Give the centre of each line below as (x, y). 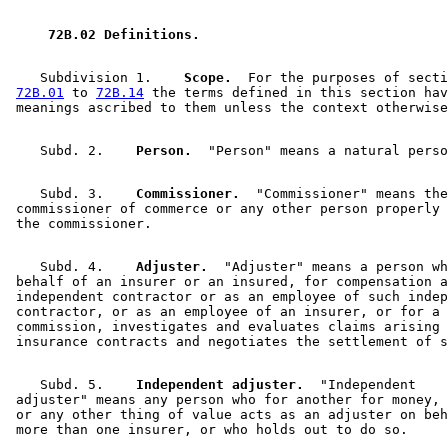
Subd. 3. (64, 193)
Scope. (200, 77)
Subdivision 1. (88, 77)
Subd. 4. (64, 266)
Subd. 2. (64, 150)
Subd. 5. (64, 384)
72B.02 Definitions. (124, 34)
